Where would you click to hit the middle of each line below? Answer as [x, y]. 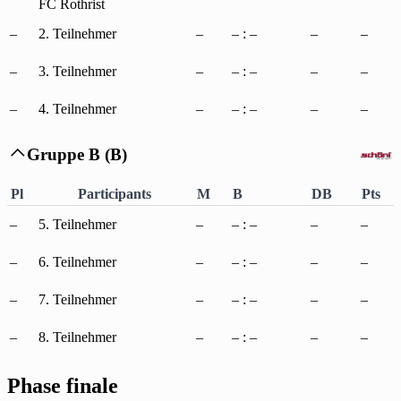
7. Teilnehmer [77, 299]
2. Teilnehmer [77, 34]
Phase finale [63, 385]
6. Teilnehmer [77, 261]
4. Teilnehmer [77, 109]
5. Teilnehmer [77, 224]
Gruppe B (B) [77, 155]
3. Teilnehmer [77, 72]
